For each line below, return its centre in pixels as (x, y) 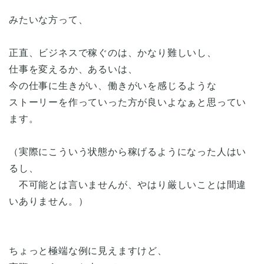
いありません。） (49, 201)
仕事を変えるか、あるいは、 (73, 69)
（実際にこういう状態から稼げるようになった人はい (128, 151)
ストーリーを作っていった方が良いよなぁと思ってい (128, 102)
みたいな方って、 (49, 19)
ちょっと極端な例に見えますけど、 (88, 250)
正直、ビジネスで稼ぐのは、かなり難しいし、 (113, 52)
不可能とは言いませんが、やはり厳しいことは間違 (128, 184)
